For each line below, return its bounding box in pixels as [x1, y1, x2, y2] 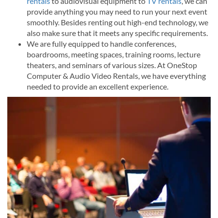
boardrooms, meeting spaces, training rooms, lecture [27, 49, 200, 59]
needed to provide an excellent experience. [27, 81, 168, 91]
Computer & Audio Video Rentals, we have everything [27, 71, 206, 80]
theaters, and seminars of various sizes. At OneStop [27, 60, 197, 70]
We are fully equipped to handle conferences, [27, 38, 176, 48]
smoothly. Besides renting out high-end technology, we [27, 17, 208, 27]
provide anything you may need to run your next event [27, 6, 207, 16]
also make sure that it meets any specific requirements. [27, 28, 208, 37]
